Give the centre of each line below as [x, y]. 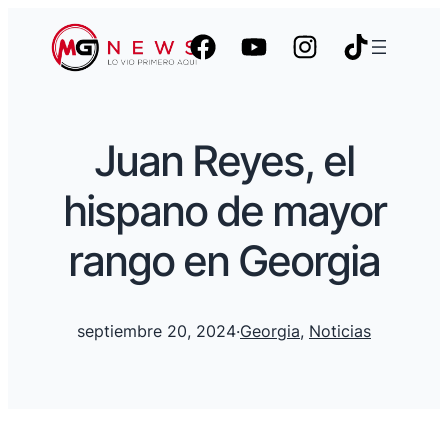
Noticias [340, 331]
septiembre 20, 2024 [156, 331]
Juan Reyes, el [224, 160]
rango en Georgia [224, 260]
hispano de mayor [224, 210]
